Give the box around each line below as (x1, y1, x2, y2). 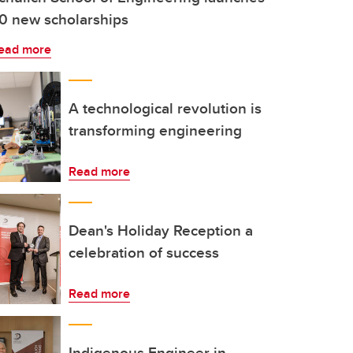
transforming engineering (69, 119, 242, 141)
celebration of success (69, 241, 219, 263)
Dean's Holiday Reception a (69, 219, 253, 241)
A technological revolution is (69, 97, 262, 119)
